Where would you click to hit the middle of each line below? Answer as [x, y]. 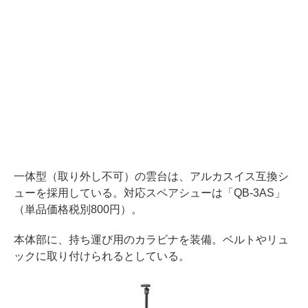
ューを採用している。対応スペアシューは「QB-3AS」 [150, 192]
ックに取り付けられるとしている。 [102, 256]
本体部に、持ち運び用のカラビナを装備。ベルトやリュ [151, 239]
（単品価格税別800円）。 [78, 209]
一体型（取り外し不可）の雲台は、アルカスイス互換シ [151, 176]
